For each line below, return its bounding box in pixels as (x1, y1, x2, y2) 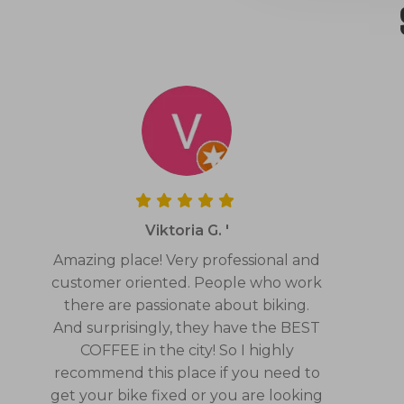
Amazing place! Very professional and (53, 251, 321, 269)
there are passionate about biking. (64, 296, 310, 314)
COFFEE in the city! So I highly (79, 341, 294, 359)
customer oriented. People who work (51, 273, 323, 291)
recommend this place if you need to (53, 363, 320, 381)
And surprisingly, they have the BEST (53, 318, 321, 336)
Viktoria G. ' (144, 221, 229, 239)
